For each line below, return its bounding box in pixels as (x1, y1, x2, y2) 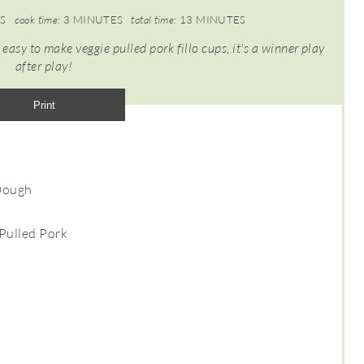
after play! (15, 58, 73, 74)
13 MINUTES (180, 13, 246, 26)
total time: (131, 13, 177, 26)
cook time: (14, 13, 61, 26)
